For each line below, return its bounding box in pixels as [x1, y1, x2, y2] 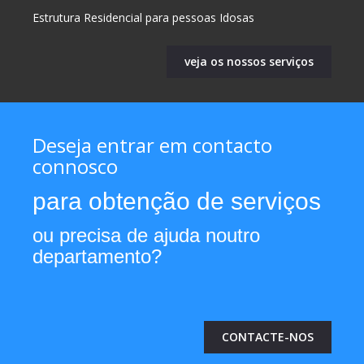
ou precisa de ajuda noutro [32, 224, 260, 246]
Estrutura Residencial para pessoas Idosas [32, 10, 254, 25]
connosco [32, 153, 118, 180]
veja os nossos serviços [184, 54, 314, 69]
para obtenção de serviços [32, 188, 321, 214]
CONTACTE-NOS [222, 329, 314, 344]
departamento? [32, 245, 162, 267]
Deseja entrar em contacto [32, 132, 272, 158]
